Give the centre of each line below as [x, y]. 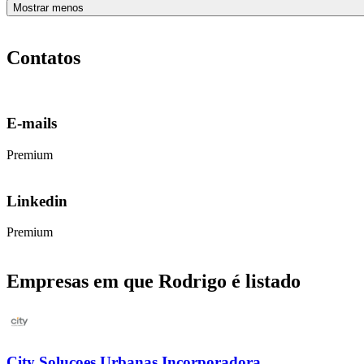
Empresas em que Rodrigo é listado [154, 282]
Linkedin [37, 201]
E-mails [32, 123]
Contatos [43, 57]
